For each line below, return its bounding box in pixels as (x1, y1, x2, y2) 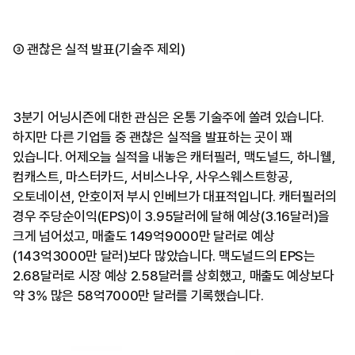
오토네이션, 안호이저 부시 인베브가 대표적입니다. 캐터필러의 (13, 188, 338, 204)
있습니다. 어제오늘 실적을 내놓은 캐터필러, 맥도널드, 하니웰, (13, 148, 336, 165)
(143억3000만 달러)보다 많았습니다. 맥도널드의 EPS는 (13, 247, 315, 264)
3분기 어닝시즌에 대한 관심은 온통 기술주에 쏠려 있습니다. (13, 109, 325, 125)
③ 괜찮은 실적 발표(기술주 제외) (13, 40, 185, 57)
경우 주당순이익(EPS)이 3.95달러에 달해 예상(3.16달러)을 (13, 208, 330, 224)
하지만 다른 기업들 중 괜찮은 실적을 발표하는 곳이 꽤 (13, 128, 293, 145)
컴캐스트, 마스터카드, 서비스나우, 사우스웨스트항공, (13, 168, 293, 185)
